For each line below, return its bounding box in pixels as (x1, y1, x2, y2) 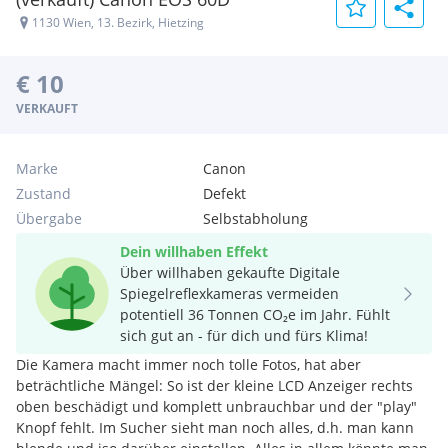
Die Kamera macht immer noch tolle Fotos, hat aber (16, 355, 361, 374)
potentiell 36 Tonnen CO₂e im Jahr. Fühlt (120, 305, 390, 324)
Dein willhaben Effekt (120, 242, 268, 261)
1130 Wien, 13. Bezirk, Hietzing (32, 14, 204, 31)
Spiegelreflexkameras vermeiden (120, 284, 339, 303)
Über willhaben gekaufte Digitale (120, 263, 340, 282)
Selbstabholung (203, 209, 309, 228)
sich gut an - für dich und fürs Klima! (120, 326, 368, 345)
